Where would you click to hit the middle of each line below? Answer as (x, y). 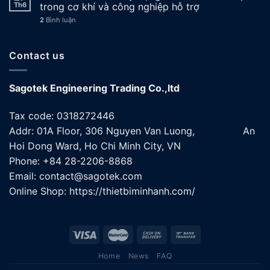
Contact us (37, 55)
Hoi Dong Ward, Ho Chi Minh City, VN (95, 146)
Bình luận (60, 20)
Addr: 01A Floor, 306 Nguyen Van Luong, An (132, 130)
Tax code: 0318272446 (62, 115)
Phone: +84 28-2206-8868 (71, 161)
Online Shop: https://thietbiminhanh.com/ (102, 191)
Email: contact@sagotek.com (76, 176)
